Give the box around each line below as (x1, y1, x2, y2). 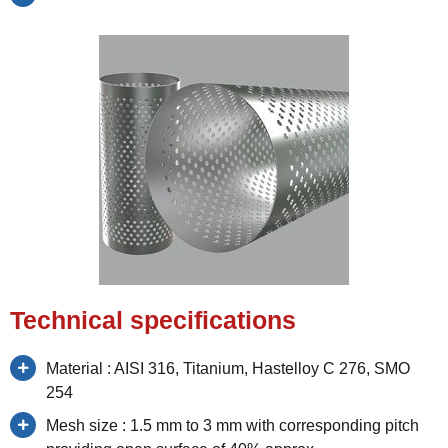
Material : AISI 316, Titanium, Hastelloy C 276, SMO (46, 359, 410, 377)
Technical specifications (10, 305, 296, 334)
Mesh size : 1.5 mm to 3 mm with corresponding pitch (46, 416, 419, 434)
